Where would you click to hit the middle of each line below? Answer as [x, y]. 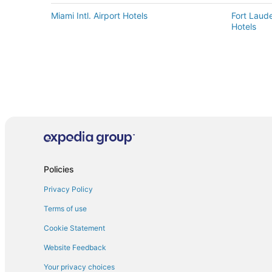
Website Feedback [75, 248]
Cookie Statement [74, 228]
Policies [59, 169]
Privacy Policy [68, 189]
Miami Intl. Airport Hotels [99, 15]
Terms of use [65, 209]
